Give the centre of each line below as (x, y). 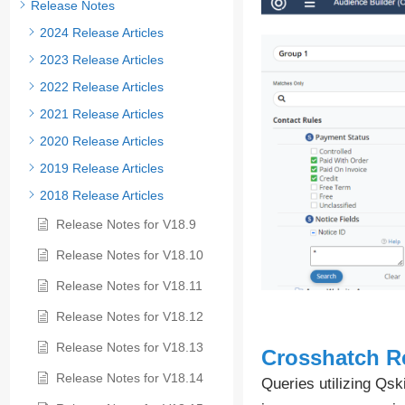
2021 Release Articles (102, 114)
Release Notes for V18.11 (129, 286)
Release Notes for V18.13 (130, 348)
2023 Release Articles (102, 60)
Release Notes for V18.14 (130, 378)
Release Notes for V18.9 (126, 225)
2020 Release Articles (102, 141)
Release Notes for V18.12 (130, 317)
